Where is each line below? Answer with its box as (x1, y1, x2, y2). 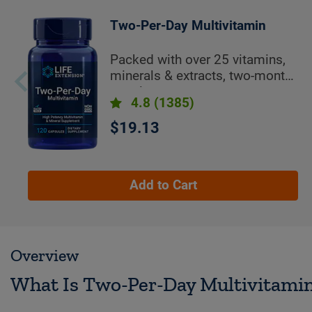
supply (110, 84, 150, 100)
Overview (10, 244, 79, 265)
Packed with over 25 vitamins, (110, 52, 286, 68)
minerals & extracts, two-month (110, 68, 292, 84)
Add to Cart (129, 177, 197, 193)
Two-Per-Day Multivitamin (110, 18, 267, 34)
